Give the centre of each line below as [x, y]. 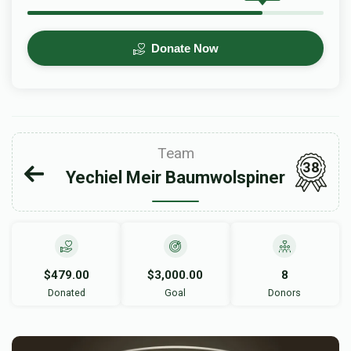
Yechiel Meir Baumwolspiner [175, 177]
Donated [66, 293]
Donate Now [183, 48]
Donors [285, 293]
